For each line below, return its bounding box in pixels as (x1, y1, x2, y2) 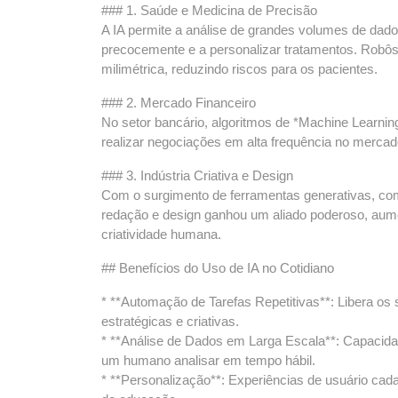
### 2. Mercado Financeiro (101, 95, 256, 110)
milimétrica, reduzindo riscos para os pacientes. (101, 61, 378, 76)
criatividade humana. (101, 227, 221, 242)
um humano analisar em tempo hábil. (101, 353, 315, 368)
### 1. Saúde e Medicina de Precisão (101, 3, 317, 18)
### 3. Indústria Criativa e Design (101, 168, 293, 183)
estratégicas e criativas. (101, 314, 239, 329)
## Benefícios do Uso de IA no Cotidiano (101, 260, 334, 275)
